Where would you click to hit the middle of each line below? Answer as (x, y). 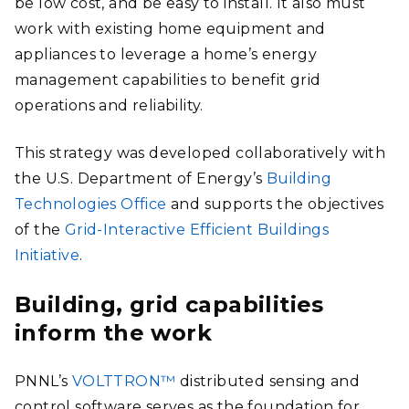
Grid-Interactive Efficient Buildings (197, 230)
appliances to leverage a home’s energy (166, 54)
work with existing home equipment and (170, 29)
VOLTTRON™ (124, 381)
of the (40, 230)
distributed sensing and (268, 381)
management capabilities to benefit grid (168, 80)
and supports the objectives (275, 204)
